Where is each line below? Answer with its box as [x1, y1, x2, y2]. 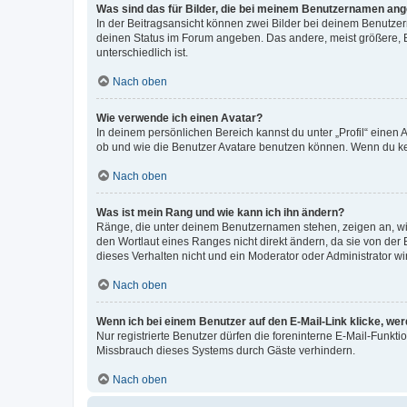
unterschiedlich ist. [96, 45, 188, 59]
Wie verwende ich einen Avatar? [96, 111, 263, 124]
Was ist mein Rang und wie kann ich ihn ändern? [96, 205, 344, 219]
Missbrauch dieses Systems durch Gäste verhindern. [96, 343, 355, 357]
